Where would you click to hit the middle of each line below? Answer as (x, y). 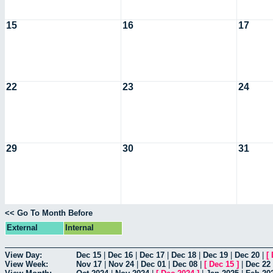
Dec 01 (153, 264)
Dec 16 (120, 255)
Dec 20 (247, 255)
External (22, 228)
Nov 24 (121, 264)
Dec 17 (152, 255)
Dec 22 (258, 264)
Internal (80, 228)
